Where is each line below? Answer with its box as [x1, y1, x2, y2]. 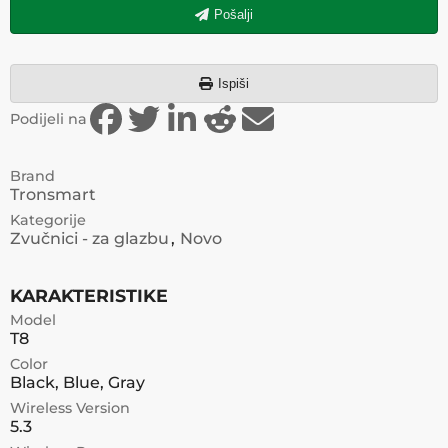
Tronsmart [10, 185, 96, 204]
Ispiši [217, 76, 249, 91]
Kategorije [10, 211, 86, 229]
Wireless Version [10, 399, 130, 417]
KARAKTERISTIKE [10, 285, 168, 306]
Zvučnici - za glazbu [10, 229, 169, 248]
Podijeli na [10, 110, 87, 128]
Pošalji [213, 7, 253, 22]
